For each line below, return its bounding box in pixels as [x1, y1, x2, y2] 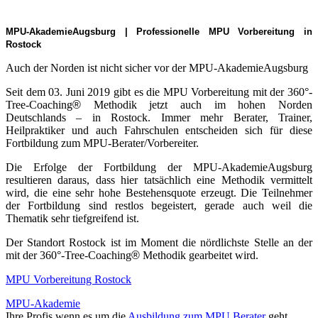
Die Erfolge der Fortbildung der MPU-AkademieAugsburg [6, 161, 312, 174]
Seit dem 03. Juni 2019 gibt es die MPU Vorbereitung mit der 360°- [6, 86, 312, 99]
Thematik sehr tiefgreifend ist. [6, 212, 139, 225]
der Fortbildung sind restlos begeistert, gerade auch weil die [6, 199, 312, 212]
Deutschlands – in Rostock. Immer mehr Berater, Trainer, [6, 111, 312, 124]
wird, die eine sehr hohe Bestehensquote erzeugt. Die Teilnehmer [6, 187, 312, 199]
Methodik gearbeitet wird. [140, 249, 258, 262]
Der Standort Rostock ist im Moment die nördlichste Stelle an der [6, 236, 312, 249]
